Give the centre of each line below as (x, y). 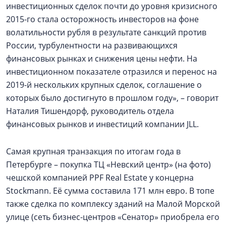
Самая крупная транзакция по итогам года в (93, 151)
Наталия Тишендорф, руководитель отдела (90, 111)
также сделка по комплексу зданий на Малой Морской (113, 204)
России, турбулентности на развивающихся (92, 45)
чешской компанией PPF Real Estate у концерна (100, 178)
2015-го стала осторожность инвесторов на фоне (102, 19)
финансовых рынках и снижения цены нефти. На (102, 59)
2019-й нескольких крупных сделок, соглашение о (104, 85)
